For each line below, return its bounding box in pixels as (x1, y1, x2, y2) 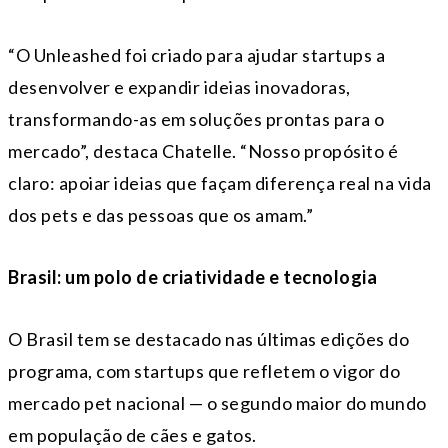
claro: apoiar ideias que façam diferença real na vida (8, 172, 432, 195)
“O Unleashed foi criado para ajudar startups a (8, 44, 385, 67)
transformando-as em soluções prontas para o (8, 108, 385, 131)
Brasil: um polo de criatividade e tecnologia (8, 266, 377, 289)
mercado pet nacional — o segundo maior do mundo (8, 392, 427, 415)
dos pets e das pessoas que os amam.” (8, 204, 313, 227)
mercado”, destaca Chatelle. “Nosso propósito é (8, 140, 398, 163)
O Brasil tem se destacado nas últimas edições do (8, 328, 409, 351)
